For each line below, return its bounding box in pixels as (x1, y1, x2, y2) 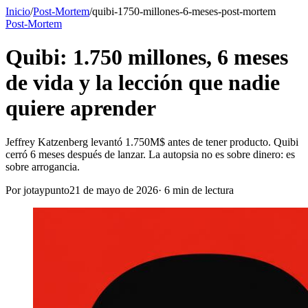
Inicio (5, 5, 30, 17)
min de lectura (170, 184, 234, 196)
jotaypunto (23, 184, 69, 196)
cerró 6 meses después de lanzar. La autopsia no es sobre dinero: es (5, 148, 295, 160)
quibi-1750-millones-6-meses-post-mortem (92, 5, 276, 17)
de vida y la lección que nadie (5, 70, 280, 96)
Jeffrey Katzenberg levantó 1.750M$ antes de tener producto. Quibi (5, 135, 298, 148)
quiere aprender (5, 96, 156, 121)
